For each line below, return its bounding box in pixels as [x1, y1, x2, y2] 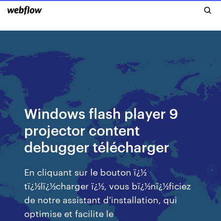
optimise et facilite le [24, 207, 114, 219]
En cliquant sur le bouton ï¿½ [24, 165, 147, 178]
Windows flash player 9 [24, 104, 179, 122]
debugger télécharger [24, 137, 170, 155]
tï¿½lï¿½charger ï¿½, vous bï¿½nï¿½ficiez [24, 179, 191, 191]
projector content [24, 120, 140, 139]
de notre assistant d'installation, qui [24, 193, 178, 205]
